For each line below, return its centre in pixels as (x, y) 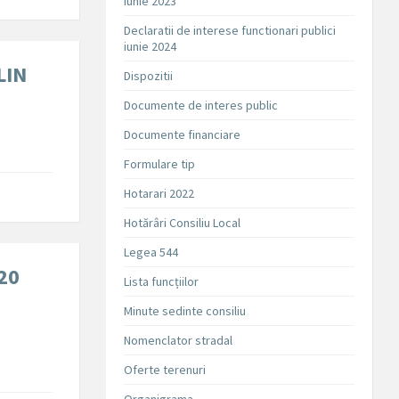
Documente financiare (183, 135)
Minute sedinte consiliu (185, 311)
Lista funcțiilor (162, 282)
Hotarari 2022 (159, 194)
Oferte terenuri (165, 370)
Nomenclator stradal (179, 341)
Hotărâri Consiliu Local (183, 223)
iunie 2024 (151, 47)
